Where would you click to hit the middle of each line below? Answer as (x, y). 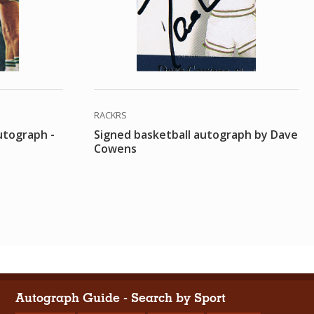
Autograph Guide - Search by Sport (121, 298)
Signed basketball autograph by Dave (196, 134)
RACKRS (110, 115)
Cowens (115, 148)
